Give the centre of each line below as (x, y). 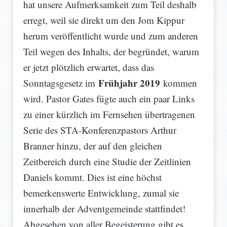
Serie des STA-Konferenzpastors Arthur (100, 130)
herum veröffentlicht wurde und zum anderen (111, 36)
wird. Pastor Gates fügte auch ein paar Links (109, 99)
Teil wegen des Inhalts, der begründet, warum (111, 52)
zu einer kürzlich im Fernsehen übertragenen (109, 115)
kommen (179, 83)
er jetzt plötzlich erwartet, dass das (89, 67)
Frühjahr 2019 (129, 83)
